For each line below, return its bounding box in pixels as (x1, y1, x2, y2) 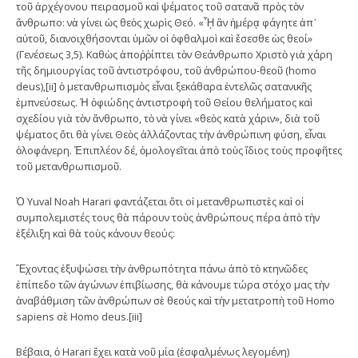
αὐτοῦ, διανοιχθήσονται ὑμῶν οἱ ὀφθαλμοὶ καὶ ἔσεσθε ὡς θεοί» (16, 30, 312, 46)
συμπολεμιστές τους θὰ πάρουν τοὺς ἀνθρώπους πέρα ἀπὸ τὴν (16, 209, 320, 225)
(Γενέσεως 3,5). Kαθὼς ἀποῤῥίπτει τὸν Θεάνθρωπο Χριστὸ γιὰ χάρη (16, 46, 332, 62)
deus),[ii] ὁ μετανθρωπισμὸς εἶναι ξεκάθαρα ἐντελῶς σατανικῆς (16, 78, 312, 93)
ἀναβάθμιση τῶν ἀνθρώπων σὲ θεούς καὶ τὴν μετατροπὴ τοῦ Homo (16, 292, 335, 308)
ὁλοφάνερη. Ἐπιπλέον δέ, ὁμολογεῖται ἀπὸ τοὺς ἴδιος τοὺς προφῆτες (16, 142, 342, 157)
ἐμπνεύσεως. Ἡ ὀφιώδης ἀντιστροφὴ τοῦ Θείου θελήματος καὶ (16, 94, 312, 109)
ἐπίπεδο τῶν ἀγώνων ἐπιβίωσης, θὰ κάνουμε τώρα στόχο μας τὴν (16, 276, 329, 292)
